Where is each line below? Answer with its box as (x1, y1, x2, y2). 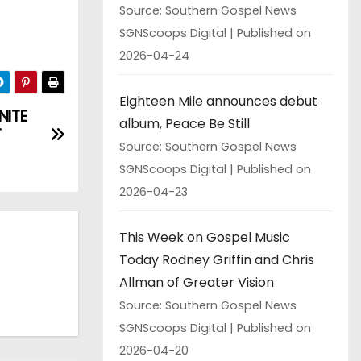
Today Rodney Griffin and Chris (119, 250, 314, 269)
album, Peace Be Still (119, 114, 250, 133)
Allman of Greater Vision (119, 272, 274, 292)
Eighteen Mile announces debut (119, 91, 317, 110)
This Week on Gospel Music (119, 227, 290, 247)
